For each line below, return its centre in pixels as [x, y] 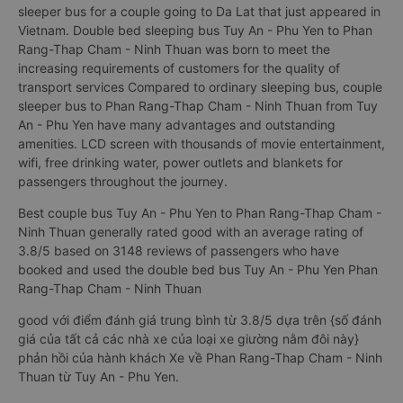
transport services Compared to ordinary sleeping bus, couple [200, 87]
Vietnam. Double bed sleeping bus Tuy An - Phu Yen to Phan [195, 30]
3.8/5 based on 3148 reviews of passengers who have [179, 251]
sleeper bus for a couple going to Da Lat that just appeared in [199, 11]
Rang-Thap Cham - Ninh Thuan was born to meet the [174, 49]
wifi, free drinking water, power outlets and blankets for [180, 162]
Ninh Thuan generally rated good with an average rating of [191, 232]
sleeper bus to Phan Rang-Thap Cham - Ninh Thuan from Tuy [198, 106]
